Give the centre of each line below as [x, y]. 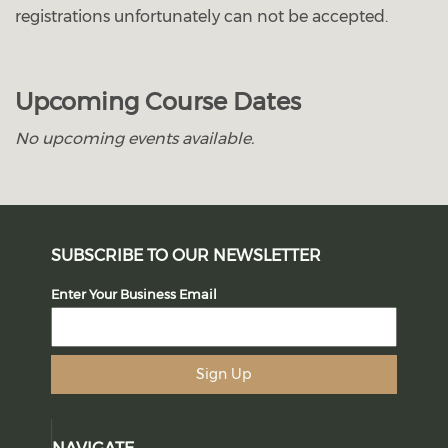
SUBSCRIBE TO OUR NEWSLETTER [186, 256]
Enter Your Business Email [134, 294]
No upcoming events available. [134, 139]
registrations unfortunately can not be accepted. [201, 17]
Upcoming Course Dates [158, 102]
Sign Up [224, 374]
